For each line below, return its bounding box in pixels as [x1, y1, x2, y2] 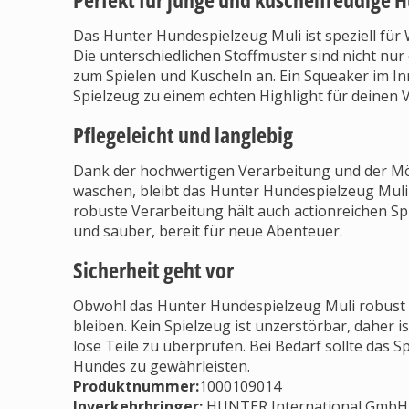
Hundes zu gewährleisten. [73, 356, 250, 376]
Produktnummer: [73, 376, 199, 396]
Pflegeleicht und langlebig [73, 120, 293, 150]
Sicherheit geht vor [73, 255, 234, 285]
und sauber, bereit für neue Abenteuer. [73, 221, 342, 241]
